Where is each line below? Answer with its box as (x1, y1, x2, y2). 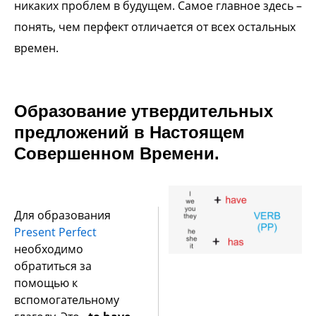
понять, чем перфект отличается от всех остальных (14, 19, 296, 35)
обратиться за (14, 258, 92, 274)
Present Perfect (14, 224, 97, 240)
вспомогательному (14, 292, 119, 308)
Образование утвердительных (14, 102, 273, 121)
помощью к (14, 275, 78, 291)
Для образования (14, 207, 111, 223)
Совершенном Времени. (14, 144, 219, 163)
